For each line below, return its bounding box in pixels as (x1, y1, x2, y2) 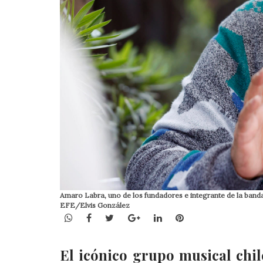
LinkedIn (161, 211, 201, 223)
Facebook (91, 211, 134, 223)
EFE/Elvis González (60, 200, 130, 210)
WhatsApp (72, 211, 119, 223)
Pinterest (183, 211, 225, 223)
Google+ (139, 211, 177, 223)
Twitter (113, 211, 149, 223)
